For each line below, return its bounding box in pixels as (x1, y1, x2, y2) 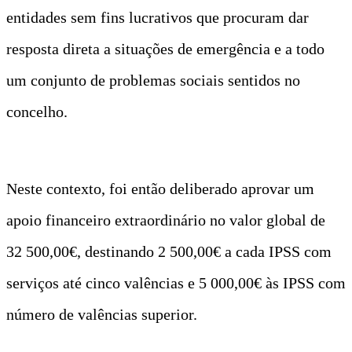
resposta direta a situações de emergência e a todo (6, 39, 324, 57)
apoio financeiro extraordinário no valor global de (6, 211, 325, 229)
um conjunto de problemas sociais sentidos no (6, 71, 300, 89)
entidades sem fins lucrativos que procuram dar (6, 8, 309, 26)
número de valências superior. (6, 305, 197, 323)
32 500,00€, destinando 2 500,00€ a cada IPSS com (6, 242, 332, 260)
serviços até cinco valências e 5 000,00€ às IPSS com (6, 273, 346, 291)
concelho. (6, 102, 68, 120)
